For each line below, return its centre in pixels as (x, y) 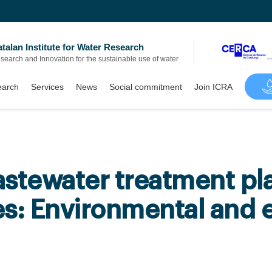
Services (47, 87)
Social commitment (145, 87)
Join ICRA (213, 87)
